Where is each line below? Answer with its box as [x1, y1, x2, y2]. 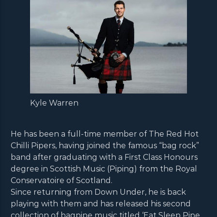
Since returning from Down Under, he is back [11, 187, 186, 197]
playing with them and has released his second [11, 199, 191, 208]
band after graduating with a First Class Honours [11, 152, 198, 162]
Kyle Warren [30, 98, 79, 108]
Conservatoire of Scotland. [11, 175, 113, 185]
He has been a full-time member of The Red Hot [11, 129, 199, 139]
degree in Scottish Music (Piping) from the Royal [11, 164, 198, 173]
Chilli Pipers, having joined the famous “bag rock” [11, 140, 200, 150]
